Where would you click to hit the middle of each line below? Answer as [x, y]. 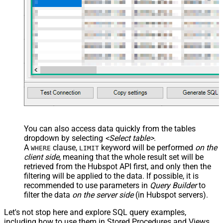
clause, [65, 147]
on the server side [103, 195]
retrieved [39, 166]
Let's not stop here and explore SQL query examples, [95, 212]
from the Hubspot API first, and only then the [132, 166]
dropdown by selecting [64, 138]
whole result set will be [164, 157]
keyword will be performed [147, 147]
